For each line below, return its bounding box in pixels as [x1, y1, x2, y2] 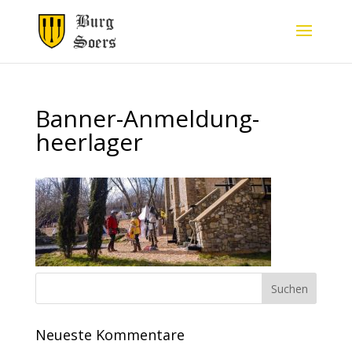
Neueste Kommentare [35, 325, 185, 344]
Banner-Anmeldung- [35, 102, 259, 134]
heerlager [35, 126, 143, 158]
